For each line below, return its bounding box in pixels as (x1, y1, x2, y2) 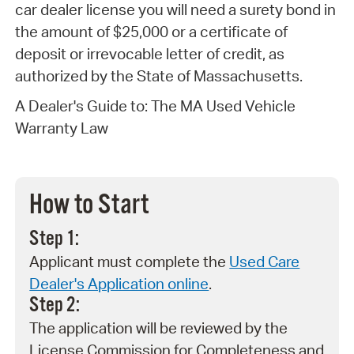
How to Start (29, 188, 149, 224)
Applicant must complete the (29, 251, 230, 271)
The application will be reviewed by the (29, 318, 288, 337)
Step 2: (29, 292, 81, 318)
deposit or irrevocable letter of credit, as (14, 44, 284, 64)
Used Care (229, 251, 300, 271)
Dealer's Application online (29, 273, 209, 293)
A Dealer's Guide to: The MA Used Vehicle (14, 96, 296, 116)
